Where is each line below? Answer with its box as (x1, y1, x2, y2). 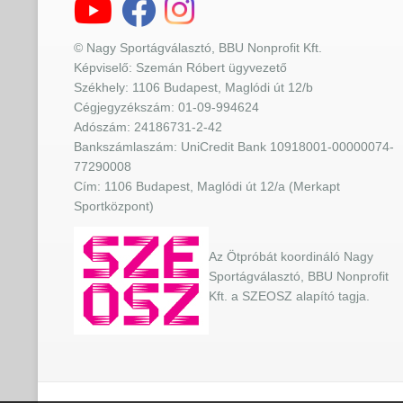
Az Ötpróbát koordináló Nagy (209, 249, 373, 264)
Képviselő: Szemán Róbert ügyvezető (74, 60, 287, 76)
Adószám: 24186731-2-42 (74, 120, 222, 135)
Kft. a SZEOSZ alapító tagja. (209, 289, 370, 304)
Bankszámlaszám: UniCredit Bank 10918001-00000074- (74, 139, 394, 155)
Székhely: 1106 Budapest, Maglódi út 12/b (74, 80, 313, 95)
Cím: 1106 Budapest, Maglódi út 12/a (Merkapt (74, 179, 340, 194)
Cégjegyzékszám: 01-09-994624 (74, 100, 259, 115)
